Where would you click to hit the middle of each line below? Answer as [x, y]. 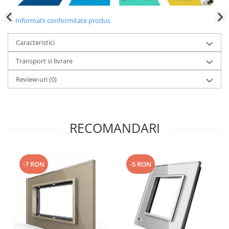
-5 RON [141, 164]
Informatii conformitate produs [63, 20]
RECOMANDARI [114, 128]
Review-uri [32, 79]
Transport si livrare [44, 61]
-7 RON [34, 164]
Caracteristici [35, 42]
